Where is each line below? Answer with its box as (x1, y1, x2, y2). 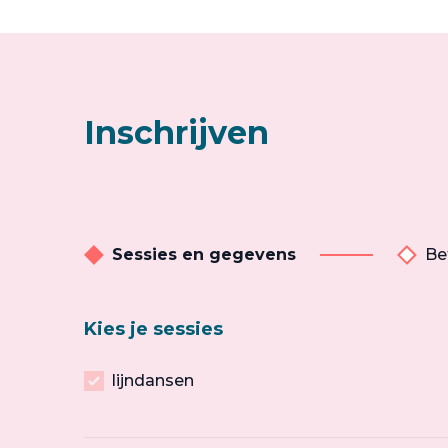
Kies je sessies (84, 318, 223, 340)
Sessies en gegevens (112, 245, 296, 264)
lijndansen (112, 371, 194, 390)
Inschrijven (84, 113, 269, 152)
